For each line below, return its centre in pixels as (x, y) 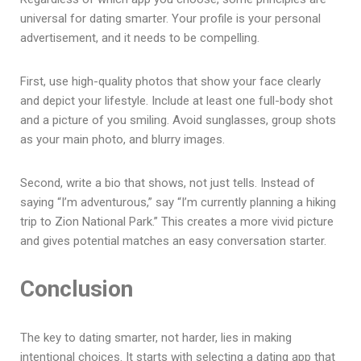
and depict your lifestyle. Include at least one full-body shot (176, 100)
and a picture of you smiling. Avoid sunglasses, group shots (178, 120)
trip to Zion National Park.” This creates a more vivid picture (177, 221)
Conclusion (77, 288)
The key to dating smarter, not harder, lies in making (156, 337)
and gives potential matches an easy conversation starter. (173, 241)
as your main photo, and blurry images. (122, 139)
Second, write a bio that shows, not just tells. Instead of (168, 183)
